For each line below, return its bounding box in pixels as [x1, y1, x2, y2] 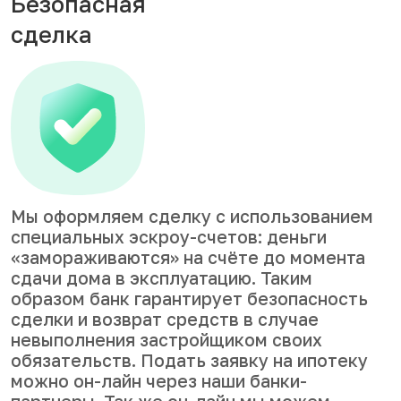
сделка [11, 21, 92, 48]
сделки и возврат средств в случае [11, 309, 319, 329]
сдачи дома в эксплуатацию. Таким [11, 268, 312, 288]
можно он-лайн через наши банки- [11, 371, 307, 391]
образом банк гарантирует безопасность [11, 288, 368, 309]
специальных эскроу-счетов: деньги [11, 226, 327, 247]
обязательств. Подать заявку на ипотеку [11, 350, 368, 371]
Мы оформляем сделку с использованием [11, 206, 373, 226]
